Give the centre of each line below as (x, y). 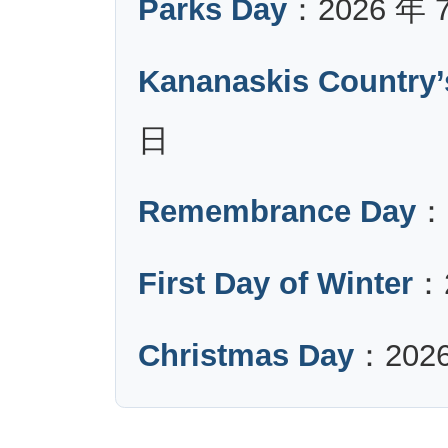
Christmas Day (246, 355)
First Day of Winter (276, 284)
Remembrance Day (277, 212)
